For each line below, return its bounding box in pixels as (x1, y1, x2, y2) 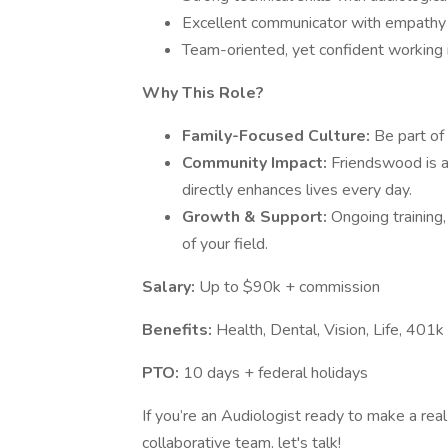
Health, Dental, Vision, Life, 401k (216, 319, 444, 341)
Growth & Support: (182, 206, 331, 228)
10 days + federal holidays (183, 362, 368, 384)
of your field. (182, 233, 268, 255)
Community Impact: (182, 152, 331, 174)
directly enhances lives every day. (182, 179, 412, 201)
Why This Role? (142, 82, 264, 104)
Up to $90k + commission (199, 276, 380, 298)
